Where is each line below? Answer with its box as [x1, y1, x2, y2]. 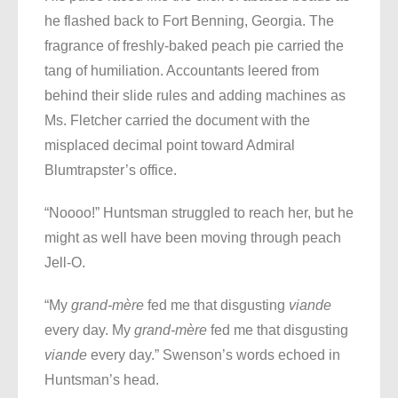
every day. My [44, 322, 134, 338]
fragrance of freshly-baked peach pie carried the [44, 38, 344, 54]
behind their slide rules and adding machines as [44, 88, 346, 104]
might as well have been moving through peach [44, 230, 341, 246]
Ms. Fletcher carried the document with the [44, 113, 310, 129]
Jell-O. [44, 255, 85, 271]
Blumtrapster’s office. [44, 163, 177, 179]
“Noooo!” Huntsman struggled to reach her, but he [44, 205, 354, 221]
